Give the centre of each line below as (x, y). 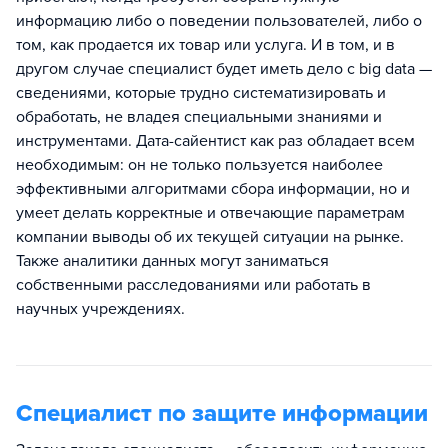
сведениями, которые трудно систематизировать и (201, 93)
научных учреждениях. (100, 309)
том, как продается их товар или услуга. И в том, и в (205, 45)
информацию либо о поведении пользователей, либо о (219, 21)
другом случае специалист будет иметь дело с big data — (224, 69)
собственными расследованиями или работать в (193, 285)
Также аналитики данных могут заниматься (172, 261)
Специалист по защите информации (222, 414)
